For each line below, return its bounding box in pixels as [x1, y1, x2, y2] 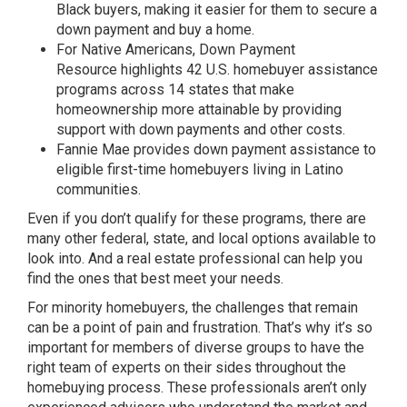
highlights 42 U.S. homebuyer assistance [117, 61, 378, 78]
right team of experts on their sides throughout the [27, 359, 346, 376]
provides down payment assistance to [130, 141, 376, 158]
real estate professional [127, 250, 280, 267]
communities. [56, 181, 141, 198]
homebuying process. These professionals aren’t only [27, 379, 367, 396]
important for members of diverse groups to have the [27, 339, 364, 356]
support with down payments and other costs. [56, 121, 345, 138]
